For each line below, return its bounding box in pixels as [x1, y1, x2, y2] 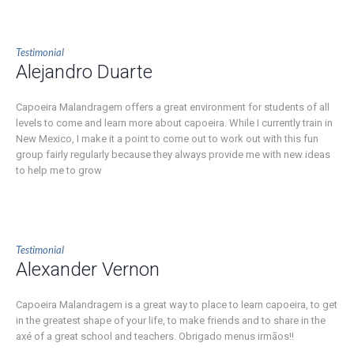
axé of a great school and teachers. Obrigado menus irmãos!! [16, 330, 294, 342]
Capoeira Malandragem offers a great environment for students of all [16, 101, 330, 113]
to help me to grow [16, 164, 102, 176]
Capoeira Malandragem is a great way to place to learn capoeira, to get [16, 299, 337, 311]
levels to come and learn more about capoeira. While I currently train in [16, 117, 333, 129]
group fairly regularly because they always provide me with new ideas [16, 149, 330, 160]
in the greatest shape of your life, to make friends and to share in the [16, 314, 326, 326]
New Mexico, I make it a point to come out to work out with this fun [16, 133, 318, 145]
